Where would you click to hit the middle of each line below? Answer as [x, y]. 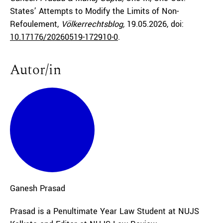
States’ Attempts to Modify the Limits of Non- [94, 11]
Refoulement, [34, 24]
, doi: [175, 24]
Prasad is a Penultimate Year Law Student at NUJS [105, 211]
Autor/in [36, 70]
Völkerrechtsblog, [93, 24]
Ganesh [24, 188]
